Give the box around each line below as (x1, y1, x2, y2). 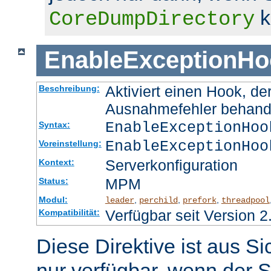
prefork (182, 195, 217, 206)
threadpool (221, 195, 270, 206)
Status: (38, 176, 68, 186)
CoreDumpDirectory (49, 7, 255, 31)
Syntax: (38, 120, 70, 130)
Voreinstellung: (38, 139, 102, 149)
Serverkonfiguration (105, 157, 238, 174)
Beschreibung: (38, 83, 100, 94)
